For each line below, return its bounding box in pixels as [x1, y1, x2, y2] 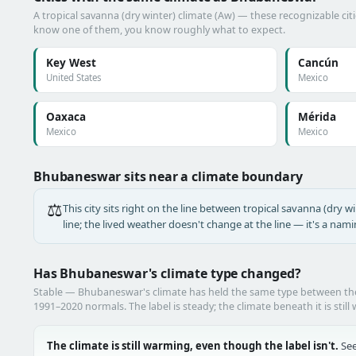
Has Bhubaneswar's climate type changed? [33, 265, 301, 282]
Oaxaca [46, 110, 86, 124]
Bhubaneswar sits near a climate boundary [33, 168, 303, 185]
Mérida [297, 110, 336, 124]
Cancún [297, 56, 339, 70]
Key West [46, 56, 96, 70]
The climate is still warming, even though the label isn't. [47, 339, 339, 353]
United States [46, 72, 102, 83]
